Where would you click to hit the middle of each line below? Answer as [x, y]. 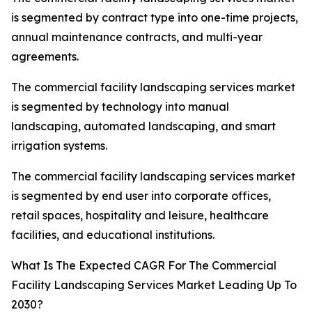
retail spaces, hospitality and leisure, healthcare [140, 216]
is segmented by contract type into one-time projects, [155, 18]
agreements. [45, 57]
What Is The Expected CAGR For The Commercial [144, 266]
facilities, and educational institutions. [113, 235]
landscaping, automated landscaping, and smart [143, 126]
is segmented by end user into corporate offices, [141, 196]
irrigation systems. [59, 146]
